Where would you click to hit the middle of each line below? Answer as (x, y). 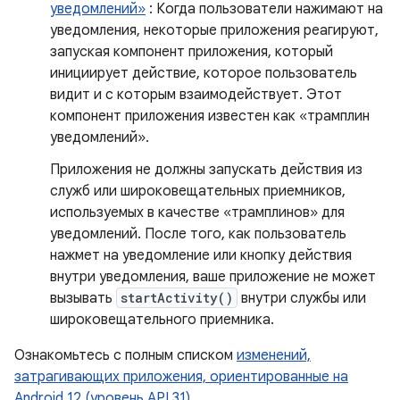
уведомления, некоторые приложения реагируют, (214, 30)
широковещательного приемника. (162, 320)
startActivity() (177, 298)
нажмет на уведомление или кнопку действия (201, 255)
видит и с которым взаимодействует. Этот (196, 95)
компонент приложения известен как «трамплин (210, 116)
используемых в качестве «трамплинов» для (197, 212)
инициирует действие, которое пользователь (204, 73)
